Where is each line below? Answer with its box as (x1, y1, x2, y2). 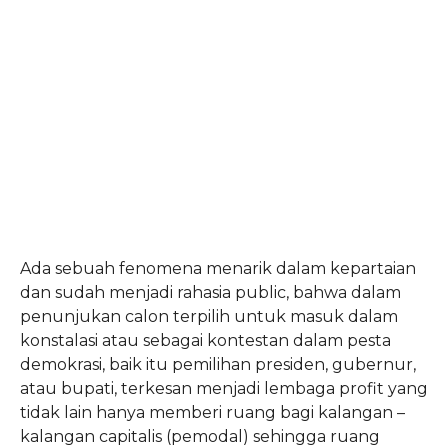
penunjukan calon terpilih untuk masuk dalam (19, 307, 398, 326)
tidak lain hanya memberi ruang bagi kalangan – (19, 403, 405, 422)
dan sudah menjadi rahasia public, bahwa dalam (19, 283, 401, 302)
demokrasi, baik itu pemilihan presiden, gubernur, (19, 355, 416, 374)
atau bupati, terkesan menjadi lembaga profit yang (19, 379, 428, 398)
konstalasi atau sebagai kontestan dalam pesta (19, 331, 391, 350)
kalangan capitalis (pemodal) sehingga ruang (19, 427, 380, 446)
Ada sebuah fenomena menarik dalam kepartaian (19, 259, 416, 278)
